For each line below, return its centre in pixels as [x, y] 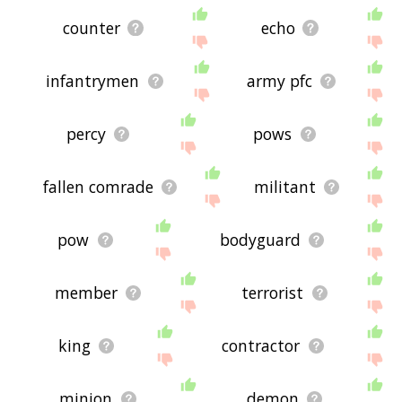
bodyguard [260, 240]
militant [284, 187]
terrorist [273, 293]
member [86, 293]
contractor [261, 346]
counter [92, 28]
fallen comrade [98, 187]
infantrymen [93, 81]
